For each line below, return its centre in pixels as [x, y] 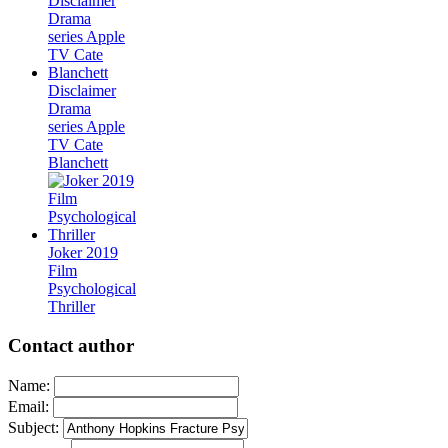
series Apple [86, 127]
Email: [28, 406]
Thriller [71, 307]
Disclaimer [82, 91]
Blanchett [78, 163]
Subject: [33, 427]
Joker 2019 [83, 253]
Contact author [71, 345]
